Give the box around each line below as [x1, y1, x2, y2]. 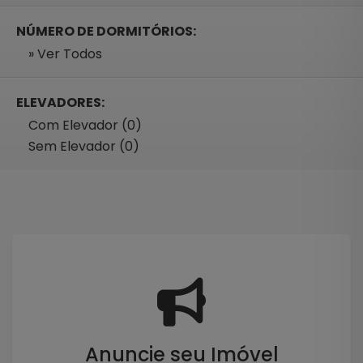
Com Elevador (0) [28, 115, 142, 135]
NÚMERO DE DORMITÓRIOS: [16, 21, 196, 41]
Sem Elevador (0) [28, 136, 139, 156]
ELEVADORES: [16, 92, 105, 112]
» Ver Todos [28, 44, 102, 63]
